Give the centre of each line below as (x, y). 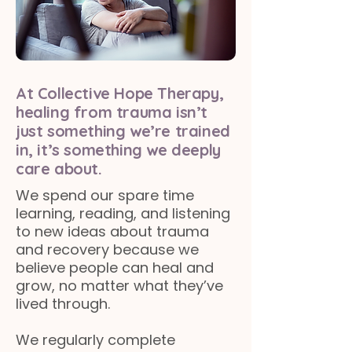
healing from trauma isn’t (112, 112)
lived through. (63, 304)
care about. (59, 169)
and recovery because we (107, 249)
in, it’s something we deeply (118, 150)
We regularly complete (95, 340)
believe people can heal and (115, 268)
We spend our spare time (105, 195)
